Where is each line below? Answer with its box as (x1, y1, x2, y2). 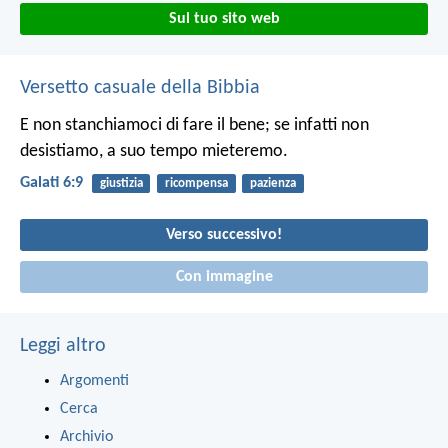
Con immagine (175, 268, 273, 285)
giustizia (99, 176, 143, 190)
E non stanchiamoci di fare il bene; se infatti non (20, 115, 369, 135)
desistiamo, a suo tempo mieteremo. (20, 141, 288, 161)
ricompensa (164, 176, 228, 190)
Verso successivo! (166, 227, 282, 244)
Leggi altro (20, 335, 106, 356)
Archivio (60, 428, 113, 445)
